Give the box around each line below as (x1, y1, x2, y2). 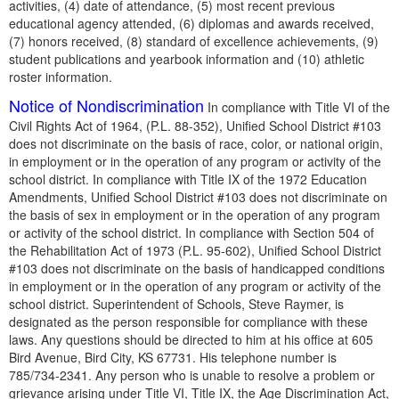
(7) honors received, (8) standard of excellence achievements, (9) (9, 32, 379, 50)
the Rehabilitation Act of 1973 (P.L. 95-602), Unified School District (9, 241, 381, 259)
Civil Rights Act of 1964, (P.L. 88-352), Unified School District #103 (9, 117, 381, 134)
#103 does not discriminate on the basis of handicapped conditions (9, 259, 385, 277)
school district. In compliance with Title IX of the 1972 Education (9, 170, 367, 188)
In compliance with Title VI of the (204, 98, 390, 116)
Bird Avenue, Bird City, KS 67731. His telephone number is (9, 348, 337, 366)
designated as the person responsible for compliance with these (9, 313, 368, 330)
